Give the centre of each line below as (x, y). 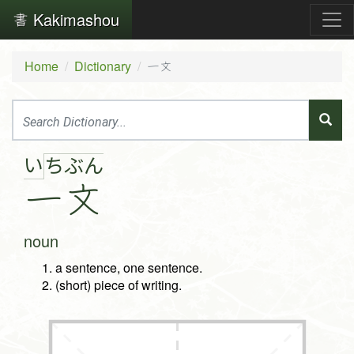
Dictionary (103, 66)
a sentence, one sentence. (129, 268)
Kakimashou (74, 19)
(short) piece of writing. (119, 285)
